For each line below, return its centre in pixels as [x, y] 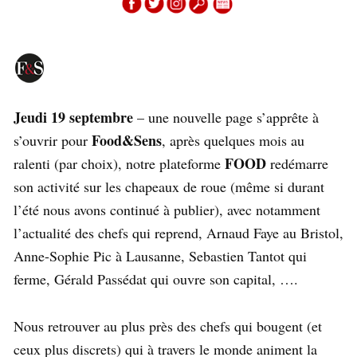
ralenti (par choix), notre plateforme [119, 164]
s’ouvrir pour [53, 141]
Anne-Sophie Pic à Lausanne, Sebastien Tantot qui [160, 256]
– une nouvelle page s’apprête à [226, 118]
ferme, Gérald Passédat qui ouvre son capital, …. [156, 279]
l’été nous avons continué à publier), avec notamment [167, 210]
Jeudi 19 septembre [73, 118]
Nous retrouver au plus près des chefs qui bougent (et [168, 326]
